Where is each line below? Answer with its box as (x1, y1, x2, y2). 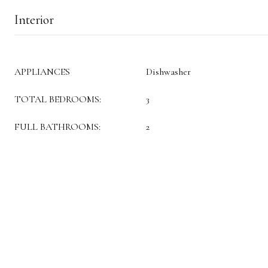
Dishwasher (146, 66, 191, 78)
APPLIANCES (14, 66, 70, 78)
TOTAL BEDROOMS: (14, 93, 101, 105)
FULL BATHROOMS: (14, 121, 100, 133)
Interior (14, 12, 54, 28)
